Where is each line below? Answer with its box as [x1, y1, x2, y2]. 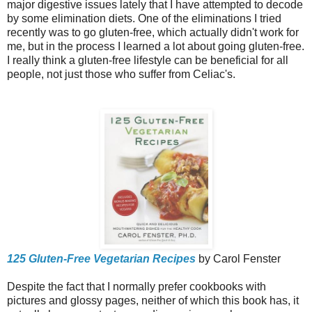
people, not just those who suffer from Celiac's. [7, 68, 235, 80]
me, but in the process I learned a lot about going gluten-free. [7, 40, 304, 52]
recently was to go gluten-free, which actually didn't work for [7, 26, 299, 38]
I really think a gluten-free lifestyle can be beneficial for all [7, 54, 288, 66]
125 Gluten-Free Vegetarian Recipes [7, 252, 196, 265]
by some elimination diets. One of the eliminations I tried [7, 12, 281, 24]
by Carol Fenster [196, 252, 281, 265]
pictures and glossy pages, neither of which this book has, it [7, 294, 299, 306]
